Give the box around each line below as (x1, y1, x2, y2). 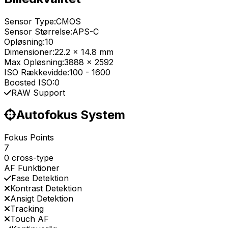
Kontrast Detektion (10, 183, 82, 194)
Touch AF (10, 214, 49, 224)
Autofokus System (16, 107, 125, 123)
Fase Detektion (11, 173, 69, 184)
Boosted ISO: (4, 77, 54, 88)
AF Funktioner (4, 163, 60, 174)
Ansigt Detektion (10, 193, 73, 204)
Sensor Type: (4, 16, 56, 26)
